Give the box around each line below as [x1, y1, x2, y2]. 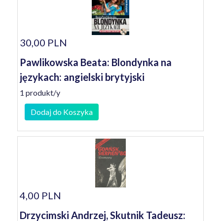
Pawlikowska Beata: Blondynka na [20, 56, 172, 68]
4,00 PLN [20, 189, 61, 201]
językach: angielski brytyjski [20, 71, 145, 83]
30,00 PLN [20, 37, 67, 48]
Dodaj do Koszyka [31, 107, 93, 116]
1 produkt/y [20, 88, 60, 97]
